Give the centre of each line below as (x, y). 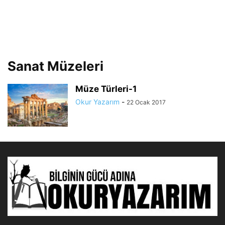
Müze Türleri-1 (106, 89)
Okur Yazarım (97, 102)
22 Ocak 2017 (146, 102)
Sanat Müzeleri (55, 66)
